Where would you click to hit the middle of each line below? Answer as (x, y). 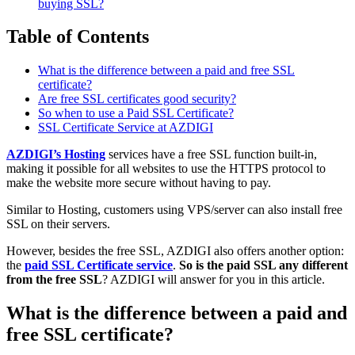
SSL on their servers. (58, 224)
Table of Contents (78, 37)
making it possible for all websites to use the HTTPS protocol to (166, 169)
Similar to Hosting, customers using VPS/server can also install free (174, 210)
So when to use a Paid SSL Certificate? (136, 113)
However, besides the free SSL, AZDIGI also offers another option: (175, 251)
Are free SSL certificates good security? (137, 99)
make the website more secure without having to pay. (139, 183)
